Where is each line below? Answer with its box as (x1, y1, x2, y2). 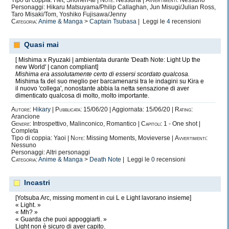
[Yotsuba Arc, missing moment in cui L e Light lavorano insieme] (15, 194, 191, 201)
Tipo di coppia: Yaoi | (11, 134, 71, 142)
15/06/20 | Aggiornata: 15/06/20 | (82, 106, 175, 113)
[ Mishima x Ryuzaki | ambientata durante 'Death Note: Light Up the (15, 56, 200, 63)
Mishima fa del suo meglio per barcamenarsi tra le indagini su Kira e (15, 78, 204, 85)
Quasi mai (24, 40, 59, 49)
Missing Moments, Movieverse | (85, 134, 175, 142)
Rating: (175, 106, 193, 113)
